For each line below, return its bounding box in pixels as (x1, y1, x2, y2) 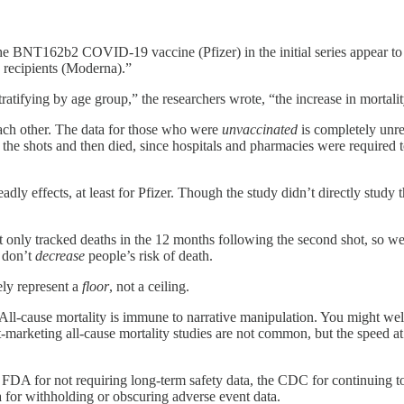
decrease (35, 248, 85, 264)
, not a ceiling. (109, 279, 189, 295)
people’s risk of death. (85, 248, 213, 264)
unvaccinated (222, 122, 298, 138)
